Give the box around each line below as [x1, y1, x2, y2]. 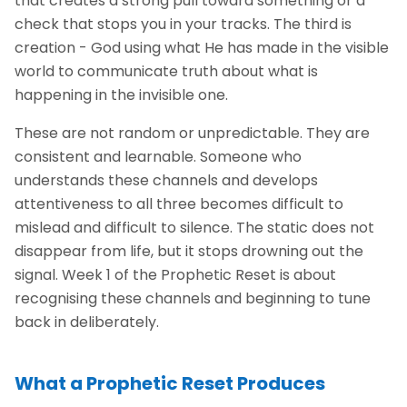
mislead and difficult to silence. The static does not [15, 217, 374, 238]
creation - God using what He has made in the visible [15, 37, 389, 58]
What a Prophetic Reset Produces [15, 371, 325, 396]
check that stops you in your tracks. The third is [15, 14, 352, 35]
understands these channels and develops [15, 170, 318, 191]
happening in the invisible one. [15, 84, 228, 105]
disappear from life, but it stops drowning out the [15, 241, 363, 262]
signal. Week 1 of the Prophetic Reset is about [15, 264, 336, 285]
